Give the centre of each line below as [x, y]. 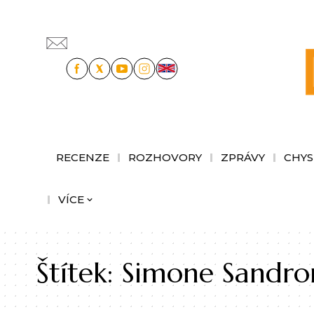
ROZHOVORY [165, 157]
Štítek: [79, 272]
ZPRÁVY [243, 157]
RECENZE [83, 157]
